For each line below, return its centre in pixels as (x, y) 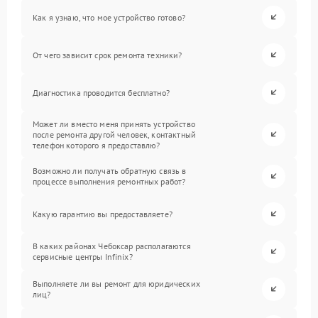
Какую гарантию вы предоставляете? (103, 214)
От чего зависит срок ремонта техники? (108, 55)
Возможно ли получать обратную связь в (110, 171)
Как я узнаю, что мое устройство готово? (109, 17)
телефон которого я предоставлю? (97, 145)
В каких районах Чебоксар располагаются (112, 246)
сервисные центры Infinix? (83, 257)
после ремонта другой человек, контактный (114, 134)
